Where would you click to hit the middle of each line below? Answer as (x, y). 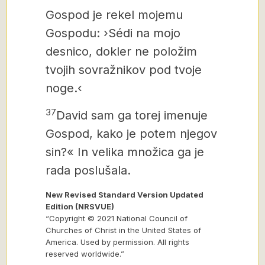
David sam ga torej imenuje (132, 115)
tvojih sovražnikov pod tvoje (124, 70)
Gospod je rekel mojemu (114, 15)
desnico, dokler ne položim (121, 51)
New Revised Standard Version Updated (125, 195)
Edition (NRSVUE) (80, 206)
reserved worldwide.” (85, 254)
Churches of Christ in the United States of (123, 230)
